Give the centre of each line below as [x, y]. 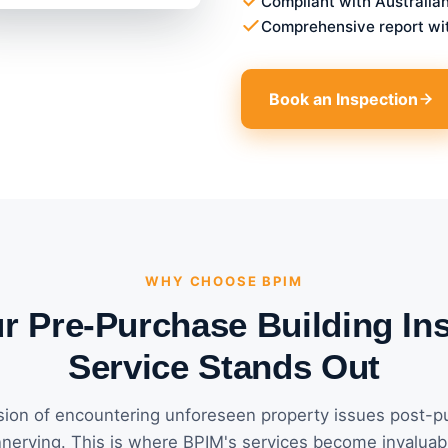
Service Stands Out [224, 366]
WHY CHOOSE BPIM [224, 280]
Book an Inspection [344, 98]
